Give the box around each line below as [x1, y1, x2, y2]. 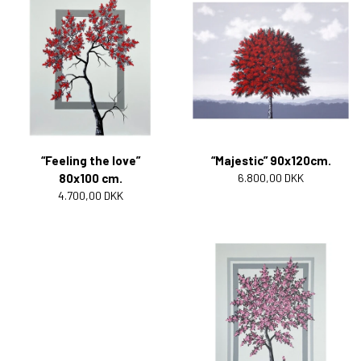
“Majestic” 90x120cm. [210, 152, 331, 168]
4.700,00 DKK [57, 188, 123, 202]
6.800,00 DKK [238, 170, 304, 185]
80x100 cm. [58, 170, 122, 185]
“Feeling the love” [40, 152, 140, 168]
